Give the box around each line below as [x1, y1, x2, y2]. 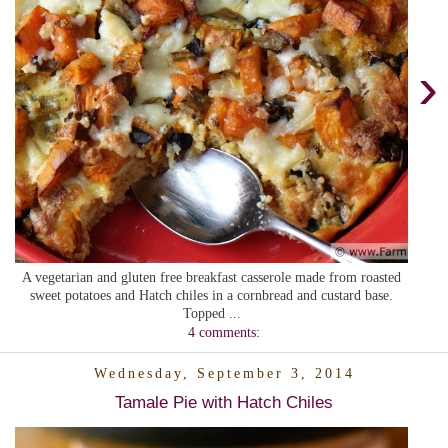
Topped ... [182, 305, 241, 322]
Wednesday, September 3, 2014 [93, 365, 355, 382]
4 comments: [188, 324, 260, 341]
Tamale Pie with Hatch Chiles [115, 392, 333, 413]
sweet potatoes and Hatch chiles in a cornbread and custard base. [30, 287, 393, 304]
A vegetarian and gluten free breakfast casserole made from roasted [22, 269, 401, 286]
